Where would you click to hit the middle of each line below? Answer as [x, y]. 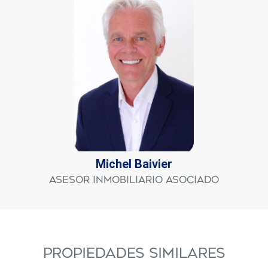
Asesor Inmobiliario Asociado [134, 180]
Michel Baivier [134, 164]
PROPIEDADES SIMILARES [134, 254]
